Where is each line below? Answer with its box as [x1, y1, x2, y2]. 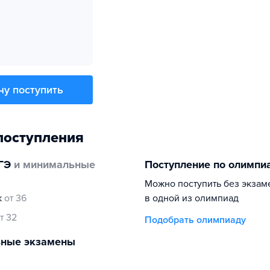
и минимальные [11, 158, 95, 171]
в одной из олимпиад [145, 192, 239, 204]
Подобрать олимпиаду [145, 214, 246, 226]
